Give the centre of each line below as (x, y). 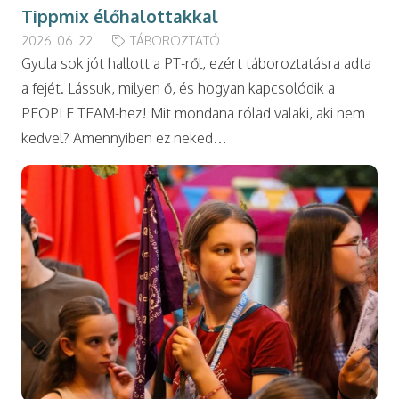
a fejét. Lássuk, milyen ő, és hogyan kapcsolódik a (178, 88)
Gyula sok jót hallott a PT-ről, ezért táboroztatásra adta (196, 63)
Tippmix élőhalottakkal (120, 16)
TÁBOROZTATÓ (175, 40)
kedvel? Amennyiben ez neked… (124, 138)
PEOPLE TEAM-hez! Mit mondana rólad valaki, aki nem (193, 113)
